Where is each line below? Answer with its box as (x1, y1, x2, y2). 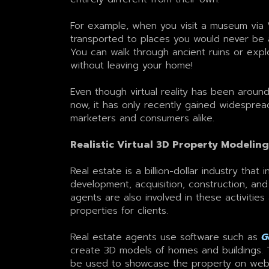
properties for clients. (70, 203, 168, 218)
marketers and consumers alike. (70, 110, 214, 125)
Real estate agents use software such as (70, 229, 261, 244)
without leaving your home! (70, 58, 193, 73)
